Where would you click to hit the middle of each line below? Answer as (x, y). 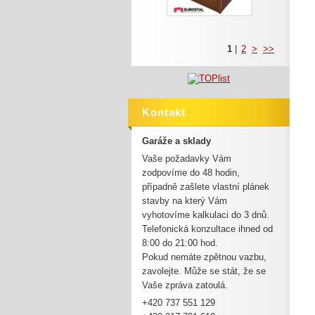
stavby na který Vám (185, 201)
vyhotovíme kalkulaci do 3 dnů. (206, 215)
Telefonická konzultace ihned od (207, 229)
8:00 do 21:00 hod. (180, 243)
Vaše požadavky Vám (187, 159)
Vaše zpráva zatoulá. (185, 285)
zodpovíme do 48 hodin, (191, 173)
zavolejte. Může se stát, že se (204, 271)
